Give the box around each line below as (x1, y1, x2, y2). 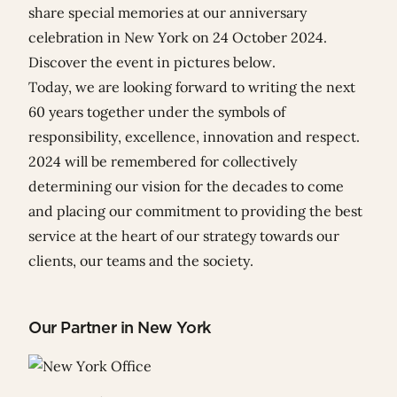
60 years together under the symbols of (28, 103, 285, 121)
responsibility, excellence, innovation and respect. (28, 128, 360, 146)
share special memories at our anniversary (28, 4, 307, 22)
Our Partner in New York (28, 318, 211, 338)
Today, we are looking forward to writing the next (28, 78, 355, 97)
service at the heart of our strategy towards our (28, 227, 339, 245)
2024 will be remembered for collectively (28, 152, 297, 171)
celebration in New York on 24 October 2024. (28, 28, 327, 47)
